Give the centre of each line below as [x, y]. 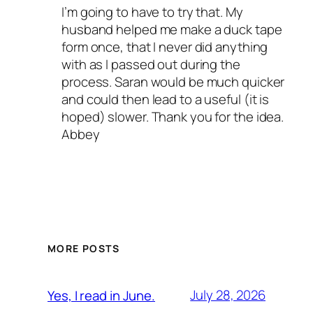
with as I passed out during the [151, 64]
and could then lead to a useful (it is [166, 99]
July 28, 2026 [228, 295]
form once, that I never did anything [165, 46]
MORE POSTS [83, 248]
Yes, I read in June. [101, 295]
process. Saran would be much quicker [173, 81]
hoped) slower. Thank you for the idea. [173, 116]
